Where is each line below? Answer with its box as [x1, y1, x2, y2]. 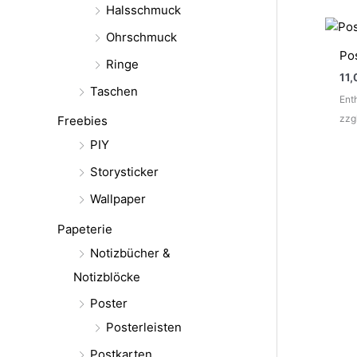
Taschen [90, 83, 138, 99]
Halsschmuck [106, 2, 181, 18]
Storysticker [90, 164, 159, 180]
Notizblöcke [73, 269, 140, 284]
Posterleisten [106, 320, 182, 335]
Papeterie [57, 221, 112, 237]
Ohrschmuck [106, 29, 177, 45]
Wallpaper [90, 190, 146, 206]
